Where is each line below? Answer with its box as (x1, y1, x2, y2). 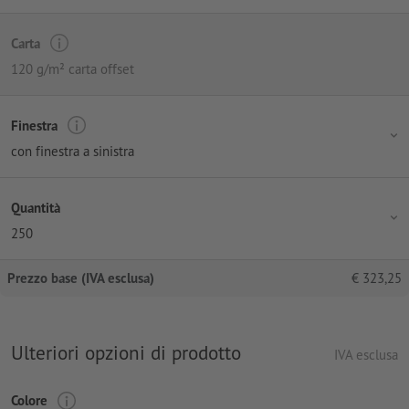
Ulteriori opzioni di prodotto (11, 340, 241, 366)
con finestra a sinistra (11, 142, 134, 161)
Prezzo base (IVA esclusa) (7, 269, 154, 288)
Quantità (11, 198, 60, 216)
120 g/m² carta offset (11, 60, 134, 79)
